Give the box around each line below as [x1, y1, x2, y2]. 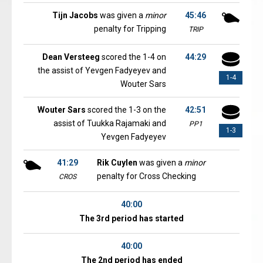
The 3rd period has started [79, 214, 184, 223]
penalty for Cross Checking [97, 171, 196, 181]
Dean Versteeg [42, 52, 100, 62]
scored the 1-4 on [100, 52, 166, 62]
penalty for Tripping [94, 24, 166, 33]
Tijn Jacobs [52, 11, 98, 20]
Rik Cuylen [97, 158, 137, 167]
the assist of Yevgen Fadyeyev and [38, 66, 166, 75]
